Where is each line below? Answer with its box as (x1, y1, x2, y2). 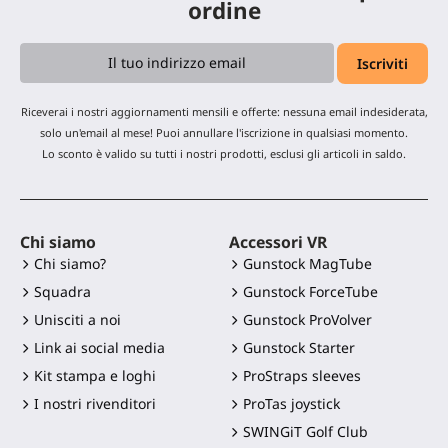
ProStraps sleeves (243, 365, 361, 385)
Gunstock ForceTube (243, 281, 378, 301)
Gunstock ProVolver (243, 309, 372, 329)
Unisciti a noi (34, 309, 121, 329)
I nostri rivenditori (34, 393, 156, 413)
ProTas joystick (243, 393, 340, 413)
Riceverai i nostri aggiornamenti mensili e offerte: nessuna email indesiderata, (20, 103, 428, 119)
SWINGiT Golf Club (243, 421, 368, 441)
